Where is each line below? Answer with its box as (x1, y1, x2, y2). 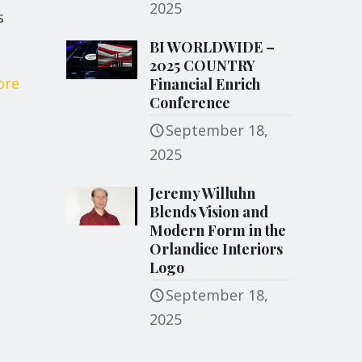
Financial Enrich (149, 74, 261, 94)
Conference (149, 93, 231, 112)
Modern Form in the (149, 221, 287, 240)
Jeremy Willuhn (149, 183, 256, 203)
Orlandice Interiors (149, 239, 284, 259)
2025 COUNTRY (149, 56, 256, 75)
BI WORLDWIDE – (149, 37, 276, 57)
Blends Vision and (149, 202, 269, 221)
